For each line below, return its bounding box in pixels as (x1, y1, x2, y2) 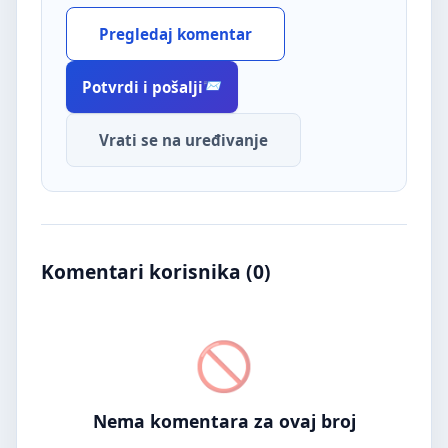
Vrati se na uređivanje (99, 129, 268, 150)
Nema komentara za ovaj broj (92, 408, 356, 433)
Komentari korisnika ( (41, 257, 253, 285)
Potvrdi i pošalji (82, 76, 203, 97)
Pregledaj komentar (99, 23, 252, 44)
